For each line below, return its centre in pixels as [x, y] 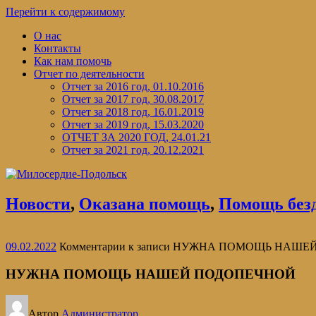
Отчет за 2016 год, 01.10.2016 [133, 86]
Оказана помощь [145, 203]
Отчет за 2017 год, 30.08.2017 [133, 99]
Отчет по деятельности [89, 74]
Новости [38, 203]
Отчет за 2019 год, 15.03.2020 [133, 124]
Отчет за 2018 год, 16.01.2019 [133, 112]
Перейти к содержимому [65, 12]
